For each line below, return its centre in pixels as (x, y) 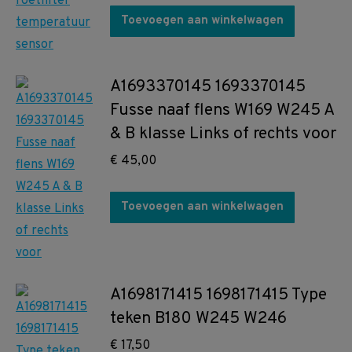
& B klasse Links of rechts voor (223, 134)
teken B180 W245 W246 (198, 319)
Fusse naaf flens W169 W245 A (222, 110)
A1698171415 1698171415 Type (218, 295)
